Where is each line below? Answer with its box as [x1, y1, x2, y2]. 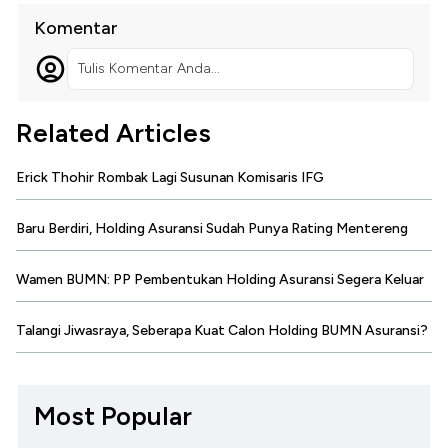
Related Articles [16, 117, 211, 150]
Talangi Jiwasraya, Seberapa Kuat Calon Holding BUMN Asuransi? [16, 322, 428, 340]
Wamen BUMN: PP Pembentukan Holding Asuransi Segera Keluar [16, 271, 424, 289]
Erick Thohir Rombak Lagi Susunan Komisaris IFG [16, 169, 324, 187]
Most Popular [34, 400, 192, 433]
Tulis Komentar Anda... [77, 60, 220, 78]
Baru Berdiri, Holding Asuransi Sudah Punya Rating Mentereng [16, 220, 408, 238]
